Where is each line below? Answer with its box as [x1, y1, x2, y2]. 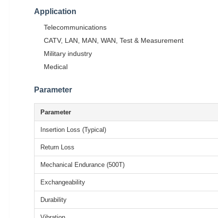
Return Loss [40, 143, 74, 151]
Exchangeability [40, 178, 85, 186]
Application [34, 7, 76, 16]
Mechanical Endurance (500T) [40, 161, 125, 168]
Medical [44, 62, 68, 71]
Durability [40, 196, 67, 203]
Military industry [44, 49, 92, 57]
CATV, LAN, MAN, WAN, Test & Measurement [44, 36, 183, 44]
